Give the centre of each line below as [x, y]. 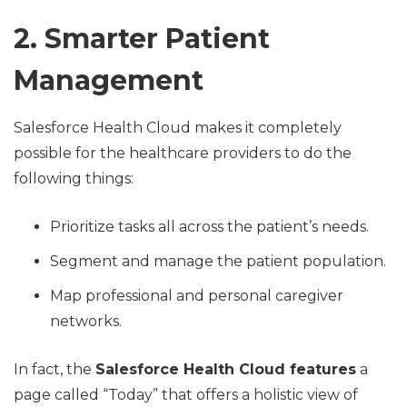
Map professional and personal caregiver [197, 295]
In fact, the [55, 369]
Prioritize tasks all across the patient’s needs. [209, 226]
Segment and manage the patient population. [218, 261]
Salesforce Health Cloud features [226, 369]
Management [109, 80]
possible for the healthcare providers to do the [183, 153]
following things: [74, 178]
